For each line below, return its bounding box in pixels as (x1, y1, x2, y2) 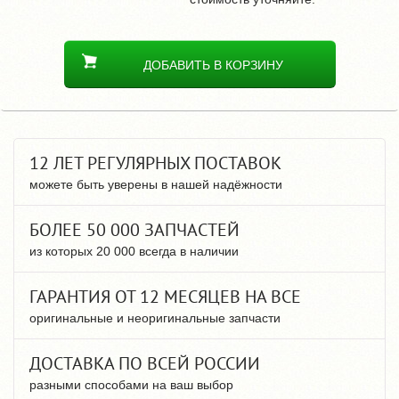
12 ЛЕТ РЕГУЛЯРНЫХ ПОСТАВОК (29, 151, 281, 175)
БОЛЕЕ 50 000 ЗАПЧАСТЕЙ (29, 217, 240, 241)
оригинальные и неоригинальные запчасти (29, 310, 281, 325)
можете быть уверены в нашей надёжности (29, 176, 282, 191)
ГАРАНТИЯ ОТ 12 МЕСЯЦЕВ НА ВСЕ (29, 284, 301, 308)
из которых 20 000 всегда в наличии (29, 243, 239, 258)
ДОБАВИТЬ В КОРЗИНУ (142, 57, 283, 72)
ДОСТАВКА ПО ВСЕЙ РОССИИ (29, 351, 260, 375)
